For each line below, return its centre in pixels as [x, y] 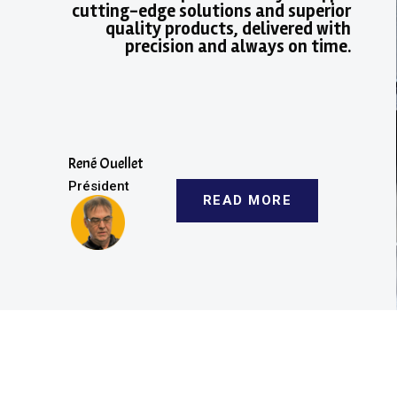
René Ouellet [106, 163]
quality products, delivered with [228, 29]
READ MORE [247, 201]
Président [99, 186]
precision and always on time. [237, 47]
